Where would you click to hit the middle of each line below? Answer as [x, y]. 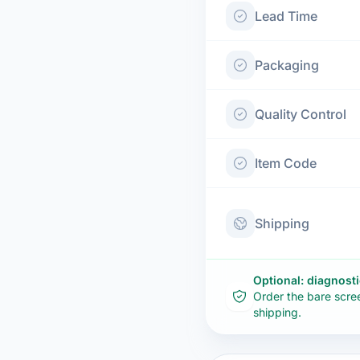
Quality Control [301, 114]
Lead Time [286, 16]
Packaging [287, 65]
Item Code [286, 163]
